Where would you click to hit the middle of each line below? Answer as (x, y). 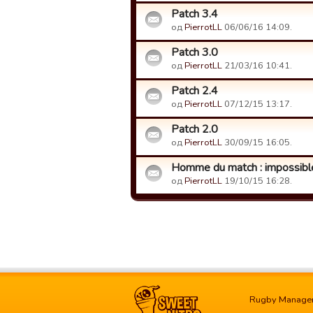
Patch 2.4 (195, 91)
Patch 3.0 (195, 52)
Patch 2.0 (195, 129)
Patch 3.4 (195, 14)
